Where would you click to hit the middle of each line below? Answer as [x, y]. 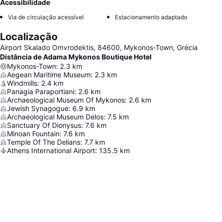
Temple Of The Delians [44, 142]
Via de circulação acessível [46, 17]
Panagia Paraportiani [41, 92]
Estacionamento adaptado [151, 17]
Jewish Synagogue [38, 109]
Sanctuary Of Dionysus [44, 125]
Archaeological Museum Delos [55, 117]
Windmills [22, 83]
